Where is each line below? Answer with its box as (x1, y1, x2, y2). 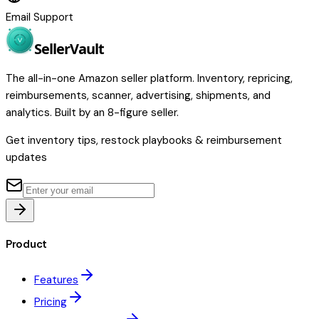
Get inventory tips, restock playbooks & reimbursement (6, 133, 282, 148)
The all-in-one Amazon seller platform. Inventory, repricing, (6, 71, 293, 86)
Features (34, 273, 78, 288)
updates (6, 150, 47, 165)
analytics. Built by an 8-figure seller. (6, 105, 179, 120)
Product (6, 237, 47, 252)
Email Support (6, 10, 73, 25)
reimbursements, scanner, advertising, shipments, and (6, 88, 271, 103)
